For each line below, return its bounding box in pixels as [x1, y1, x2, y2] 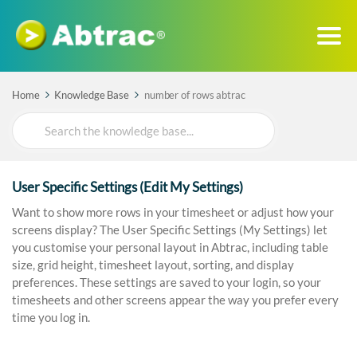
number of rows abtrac [143, 88, 245, 102]
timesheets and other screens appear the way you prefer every [12, 292, 339, 308]
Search [12, 115, 49, 131]
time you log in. [12, 310, 90, 325]
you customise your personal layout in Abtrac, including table [12, 240, 328, 255]
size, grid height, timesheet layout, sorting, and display [12, 257, 294, 273]
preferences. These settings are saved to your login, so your [12, 275, 321, 290]
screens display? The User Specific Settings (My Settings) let [12, 222, 328, 237]
